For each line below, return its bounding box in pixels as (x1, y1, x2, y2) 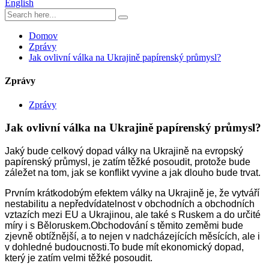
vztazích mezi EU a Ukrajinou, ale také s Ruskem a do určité (5, 209, 261, 220)
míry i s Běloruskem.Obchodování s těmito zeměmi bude (5, 220, 243, 231)
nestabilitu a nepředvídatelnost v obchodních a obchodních (5, 198, 255, 209)
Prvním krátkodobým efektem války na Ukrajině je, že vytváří (5, 187, 259, 198)
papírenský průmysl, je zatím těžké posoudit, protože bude (5, 156, 250, 167)
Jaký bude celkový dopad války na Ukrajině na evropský (5, 145, 243, 156)
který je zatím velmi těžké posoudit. (5, 252, 153, 263)
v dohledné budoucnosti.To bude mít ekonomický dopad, (5, 241, 244, 252)
